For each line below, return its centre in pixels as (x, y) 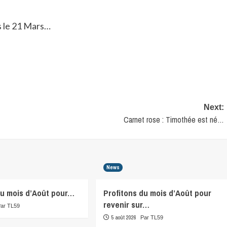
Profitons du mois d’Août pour (157, 193)
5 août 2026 (123, 218)
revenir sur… (126, 205)
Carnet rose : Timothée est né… (174, 120)
